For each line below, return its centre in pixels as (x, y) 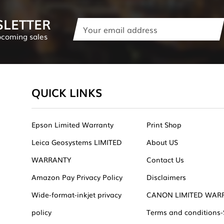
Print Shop (164, 124)
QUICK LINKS (67, 92)
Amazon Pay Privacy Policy (77, 177)
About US (162, 142)
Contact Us (165, 159)
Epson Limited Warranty (72, 124)
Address (86, 33)
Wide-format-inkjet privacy (76, 194)
